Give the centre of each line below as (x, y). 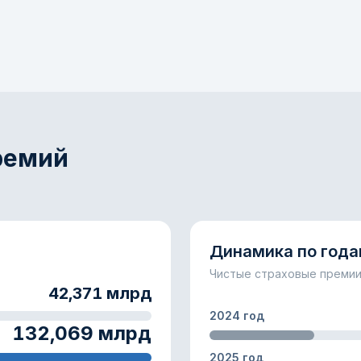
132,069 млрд (82, 333)
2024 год (237, 315)
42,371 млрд (100, 293)
